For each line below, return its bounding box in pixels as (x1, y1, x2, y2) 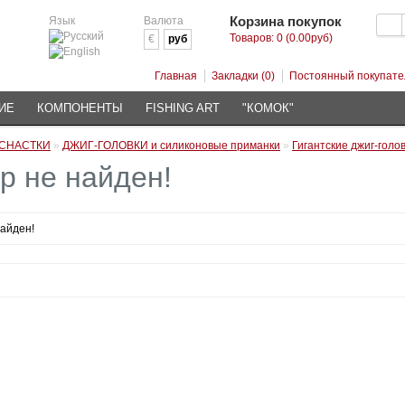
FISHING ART (146, 101, 220, 115)
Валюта (144, 14, 184, 27)
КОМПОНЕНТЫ (37, 101, 123, 115)
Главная (155, 70, 197, 82)
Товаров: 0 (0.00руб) (230, 32, 333, 44)
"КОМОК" (242, 101, 294, 115)
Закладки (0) (212, 70, 275, 82)
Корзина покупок (230, 14, 342, 29)
